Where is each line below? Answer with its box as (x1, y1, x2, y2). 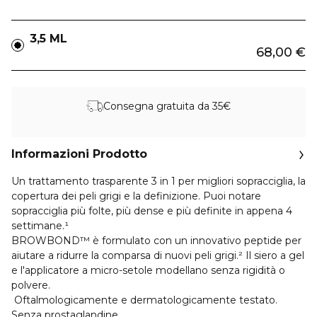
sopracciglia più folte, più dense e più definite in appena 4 (11, 204, 292, 217)
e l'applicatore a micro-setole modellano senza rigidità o (11, 264, 285, 277)
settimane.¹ (11, 219, 71, 232)
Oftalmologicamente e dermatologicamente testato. (11, 294, 277, 306)
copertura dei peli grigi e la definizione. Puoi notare (11, 190, 261, 202)
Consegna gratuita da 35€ (103, 99, 231, 113)
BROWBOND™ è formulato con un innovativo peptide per (11, 234, 301, 247)
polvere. (11, 279, 53, 292)
